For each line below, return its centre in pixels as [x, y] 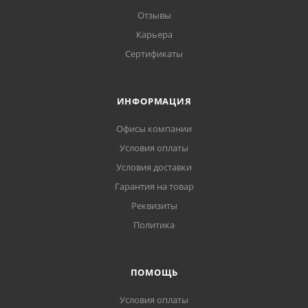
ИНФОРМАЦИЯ [154, 101]
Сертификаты [154, 54]
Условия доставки [154, 167]
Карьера [154, 34]
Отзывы [154, 15]
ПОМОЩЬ [154, 272]
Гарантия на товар [154, 186]
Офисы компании [154, 129]
